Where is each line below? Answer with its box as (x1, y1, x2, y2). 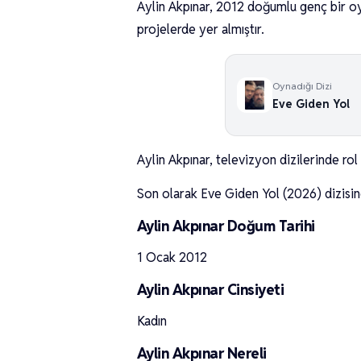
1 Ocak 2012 (137, 249, 207, 266)
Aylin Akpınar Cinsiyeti (137, 280, 284, 299)
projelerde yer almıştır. (137, 21, 264, 38)
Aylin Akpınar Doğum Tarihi (137, 217, 315, 235)
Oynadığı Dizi (272, 79, 332, 92)
